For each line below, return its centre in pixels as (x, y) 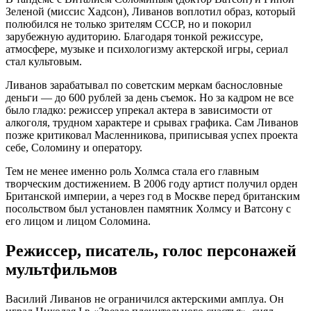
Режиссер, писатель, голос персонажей (151, 251)
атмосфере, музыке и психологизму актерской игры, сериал (147, 49)
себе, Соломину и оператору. (74, 148)
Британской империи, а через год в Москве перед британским (153, 196)
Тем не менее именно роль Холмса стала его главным (132, 171)
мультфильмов (61, 270)
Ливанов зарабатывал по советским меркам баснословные (144, 85)
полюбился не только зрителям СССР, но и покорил (128, 24)
